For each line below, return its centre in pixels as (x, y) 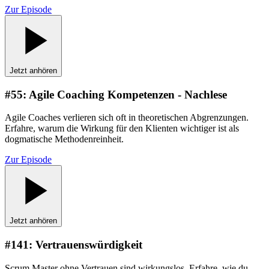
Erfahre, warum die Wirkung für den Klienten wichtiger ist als (122, 128)
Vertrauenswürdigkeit (89, 245)
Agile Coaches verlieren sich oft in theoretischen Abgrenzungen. (127, 118)
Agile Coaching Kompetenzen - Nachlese (128, 94)
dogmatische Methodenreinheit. (64, 139)
